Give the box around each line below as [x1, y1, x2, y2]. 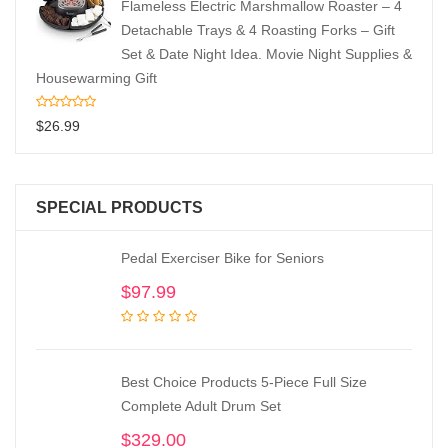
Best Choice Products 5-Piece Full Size [121, 374, 367, 390]
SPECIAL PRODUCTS [36, 199, 203, 216]
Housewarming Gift [36, 70, 157, 86]
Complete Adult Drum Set [121, 398, 281, 414]
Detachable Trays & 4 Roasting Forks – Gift [121, 22, 395, 38]
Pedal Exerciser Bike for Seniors [121, 250, 324, 266]
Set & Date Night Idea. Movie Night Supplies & [121, 46, 412, 62]
